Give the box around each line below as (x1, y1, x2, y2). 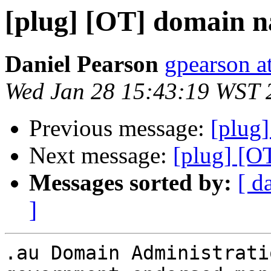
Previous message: (29, 115, 211, 142)
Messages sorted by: (29, 169, 232, 196)
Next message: (29, 142, 173, 169)
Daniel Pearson (5, 51, 158, 77)
